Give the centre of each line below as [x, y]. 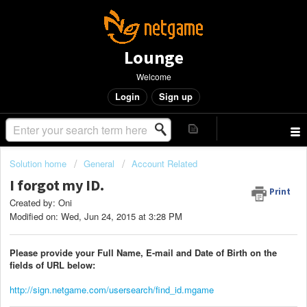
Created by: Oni [41, 203]
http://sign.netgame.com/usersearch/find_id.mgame [112, 289]
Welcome [153, 76]
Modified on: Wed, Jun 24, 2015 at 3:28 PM [96, 217]
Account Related [164, 163]
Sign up [175, 96]
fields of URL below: [52, 265]
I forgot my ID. [57, 185]
